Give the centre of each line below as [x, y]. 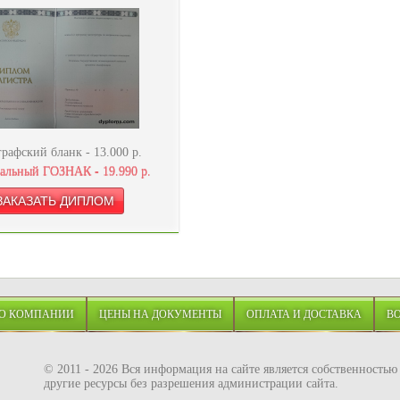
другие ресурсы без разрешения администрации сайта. [191, 384]
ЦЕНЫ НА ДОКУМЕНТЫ [160, 315]
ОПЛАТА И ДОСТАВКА [304, 315]
